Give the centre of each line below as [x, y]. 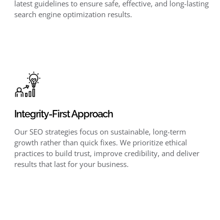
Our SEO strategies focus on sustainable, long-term [100, 132]
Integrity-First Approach [63, 114]
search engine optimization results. [73, 14]
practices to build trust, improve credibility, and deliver [107, 153]
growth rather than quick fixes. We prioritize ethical [100, 143]
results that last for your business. [71, 164]
